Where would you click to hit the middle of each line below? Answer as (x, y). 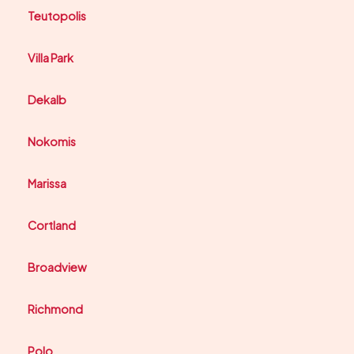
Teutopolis (57, 16)
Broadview (57, 267)
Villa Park (51, 58)
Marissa (47, 184)
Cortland (52, 226)
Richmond (55, 309)
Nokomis (52, 142)
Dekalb (47, 100)
